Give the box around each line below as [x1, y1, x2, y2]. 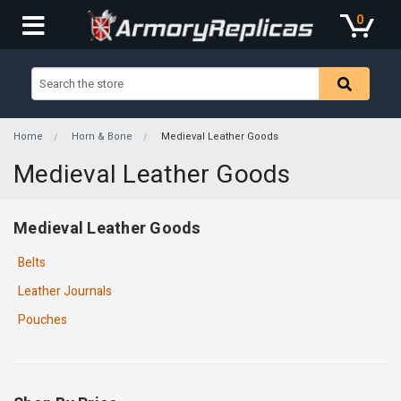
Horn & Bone [72, 129, 132, 144]
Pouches [18, 311, 67, 330]
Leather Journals [18, 282, 112, 302]
